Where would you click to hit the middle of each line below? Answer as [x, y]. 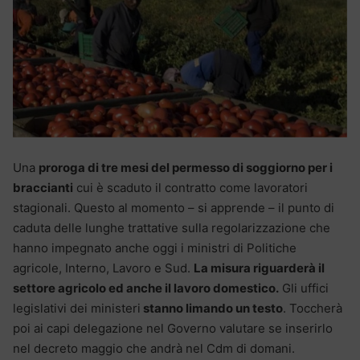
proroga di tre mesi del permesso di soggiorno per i [186, 167]
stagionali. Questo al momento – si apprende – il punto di [174, 207]
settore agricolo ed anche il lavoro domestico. [146, 288]
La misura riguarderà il [259, 268]
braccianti [43, 187]
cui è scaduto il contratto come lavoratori [190, 187]
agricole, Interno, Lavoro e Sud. [103, 268]
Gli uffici [304, 288]
